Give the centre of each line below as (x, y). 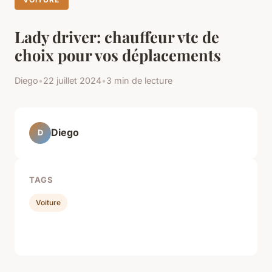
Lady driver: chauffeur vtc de (117, 36)
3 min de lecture (139, 80)
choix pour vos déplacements (118, 54)
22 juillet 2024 (72, 80)
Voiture (49, 203)
